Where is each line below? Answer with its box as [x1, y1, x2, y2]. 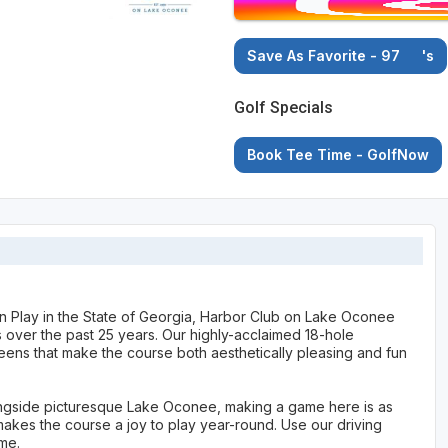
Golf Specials [234, 98, 334, 118]
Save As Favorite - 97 [247, 47, 405, 65]
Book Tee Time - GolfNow [247, 146, 430, 164]
